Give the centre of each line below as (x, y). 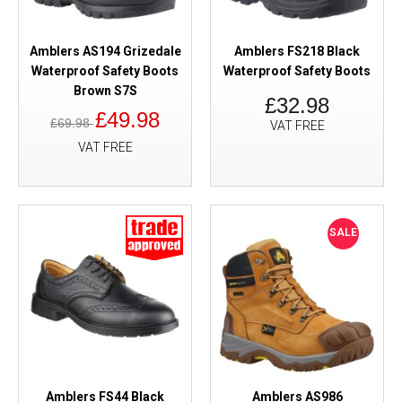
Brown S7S (105, 91)
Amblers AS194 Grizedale (105, 51)
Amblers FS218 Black (297, 51)
